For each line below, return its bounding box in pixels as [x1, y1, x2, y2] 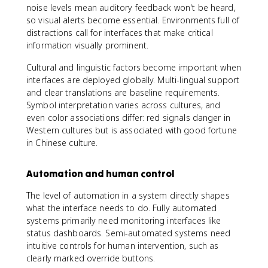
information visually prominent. [26, 39, 149, 51]
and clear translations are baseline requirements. [26, 87, 220, 98]
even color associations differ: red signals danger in [26, 112, 230, 123]
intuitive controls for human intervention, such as [26, 240, 219, 251]
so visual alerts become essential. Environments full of [26, 14, 240, 26]
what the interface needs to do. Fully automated [26, 202, 217, 214]
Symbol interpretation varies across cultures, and [26, 99, 221, 111]
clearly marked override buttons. [26, 252, 156, 264]
